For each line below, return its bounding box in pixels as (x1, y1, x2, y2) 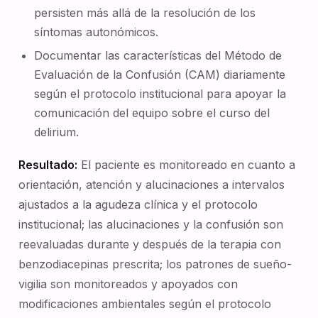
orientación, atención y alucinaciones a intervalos (18, 177, 285, 192)
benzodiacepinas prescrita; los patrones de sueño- (18, 257, 292, 271)
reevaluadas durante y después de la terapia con (18, 237, 281, 251)
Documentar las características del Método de (34, 48, 283, 62)
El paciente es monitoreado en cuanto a (77, 158, 295, 172)
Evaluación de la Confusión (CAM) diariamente (34, 67, 286, 82)
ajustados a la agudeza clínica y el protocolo (18, 197, 258, 212)
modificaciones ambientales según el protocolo (18, 297, 271, 311)
